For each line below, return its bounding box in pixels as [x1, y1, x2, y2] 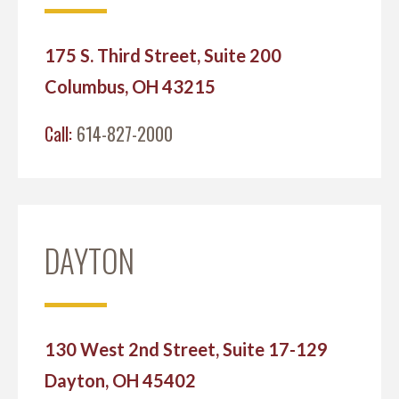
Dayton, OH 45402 [45, 370, 196, 391]
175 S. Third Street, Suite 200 [45, 45, 281, 66]
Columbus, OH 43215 [45, 76, 216, 97]
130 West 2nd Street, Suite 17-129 [45, 338, 328, 360]
